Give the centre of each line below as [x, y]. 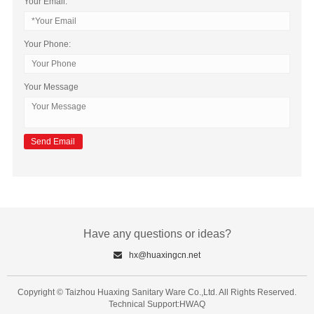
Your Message [51, 87]
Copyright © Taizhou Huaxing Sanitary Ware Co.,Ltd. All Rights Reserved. [157, 293]
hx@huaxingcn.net [165, 255]
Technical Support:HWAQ [157, 305]
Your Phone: [47, 45]
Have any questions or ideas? [157, 234]
